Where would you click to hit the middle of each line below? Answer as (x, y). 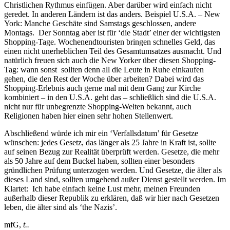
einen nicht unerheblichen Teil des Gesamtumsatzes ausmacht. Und (113, 51)
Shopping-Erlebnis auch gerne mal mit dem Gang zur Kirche (102, 88)
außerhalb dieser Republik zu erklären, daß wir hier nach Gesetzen (112, 198)
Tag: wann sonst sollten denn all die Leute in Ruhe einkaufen (104, 70)
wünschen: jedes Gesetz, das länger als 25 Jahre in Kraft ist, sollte (110, 143)
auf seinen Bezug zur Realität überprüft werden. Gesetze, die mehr (112, 152)
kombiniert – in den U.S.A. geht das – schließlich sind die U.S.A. (110, 98)
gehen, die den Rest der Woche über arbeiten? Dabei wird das (104, 79)
